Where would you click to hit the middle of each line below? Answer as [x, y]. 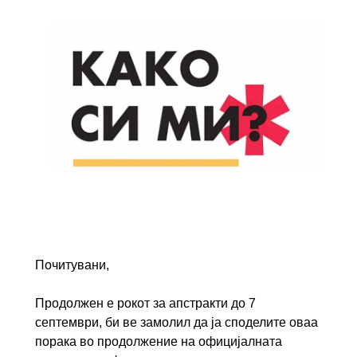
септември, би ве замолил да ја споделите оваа [177, 322]
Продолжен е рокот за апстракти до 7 [145, 303]
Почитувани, [74, 265]
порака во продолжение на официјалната [159, 341]
